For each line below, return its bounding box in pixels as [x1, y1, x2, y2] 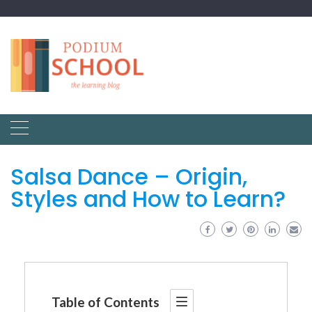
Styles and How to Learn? [10, 183, 286, 214]
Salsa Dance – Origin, [10, 161, 247, 192]
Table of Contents [52, 294, 159, 310]
